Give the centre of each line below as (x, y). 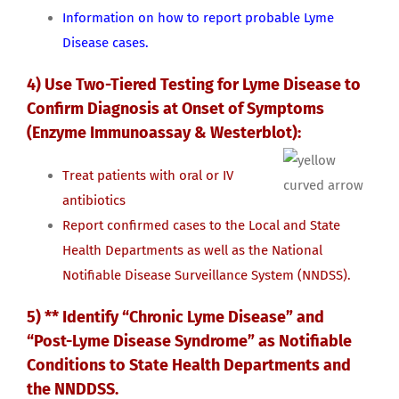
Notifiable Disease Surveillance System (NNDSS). (207, 276)
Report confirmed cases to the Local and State (201, 226)
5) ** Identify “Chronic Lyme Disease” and (175, 318)
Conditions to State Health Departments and (189, 366)
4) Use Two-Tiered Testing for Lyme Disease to (194, 85)
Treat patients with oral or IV (148, 176)
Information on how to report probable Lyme (198, 18)
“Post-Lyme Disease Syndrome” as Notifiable (189, 342)
